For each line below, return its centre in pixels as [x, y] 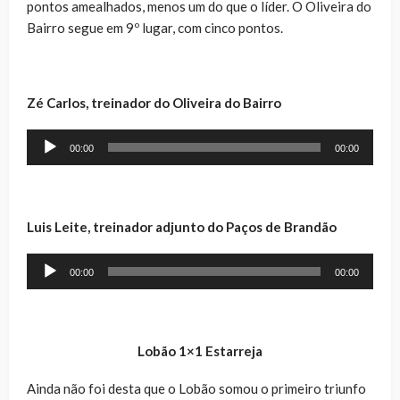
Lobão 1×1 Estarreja [200, 350]
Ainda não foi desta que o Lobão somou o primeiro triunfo [196, 388]
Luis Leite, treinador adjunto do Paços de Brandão [182, 226]
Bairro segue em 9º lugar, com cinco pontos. [155, 27]
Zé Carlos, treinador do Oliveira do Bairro [154, 102]
